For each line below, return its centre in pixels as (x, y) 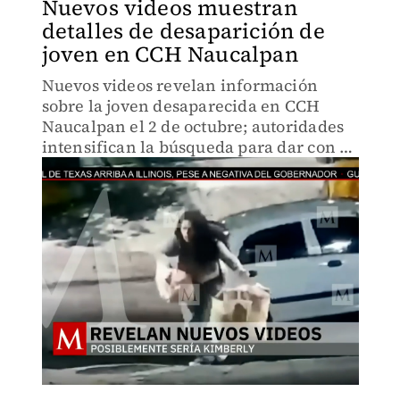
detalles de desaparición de (183, 31)
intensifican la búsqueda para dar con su (199, 147)
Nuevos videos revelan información (180, 85)
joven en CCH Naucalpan (170, 54)
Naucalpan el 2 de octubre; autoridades (193, 126)
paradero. (79, 167)
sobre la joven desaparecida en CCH (181, 106)
